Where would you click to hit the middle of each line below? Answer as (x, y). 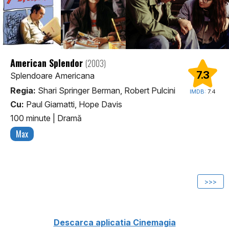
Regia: (23, 90)
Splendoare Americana (52, 75)
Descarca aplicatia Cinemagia (114, 223)
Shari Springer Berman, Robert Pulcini (106, 90)
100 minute (31, 118)
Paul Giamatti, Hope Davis (73, 105)
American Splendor (48, 63)
